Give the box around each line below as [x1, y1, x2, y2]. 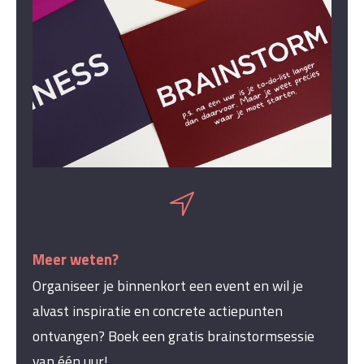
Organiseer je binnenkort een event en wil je [32, 274, 303, 297]
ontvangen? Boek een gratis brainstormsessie [32, 324, 314, 347]
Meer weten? [32, 247, 119, 271]
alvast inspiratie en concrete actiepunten [32, 299, 283, 322]
